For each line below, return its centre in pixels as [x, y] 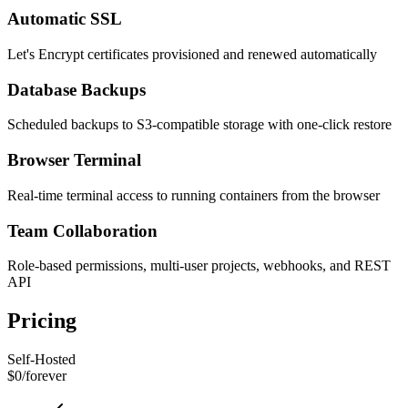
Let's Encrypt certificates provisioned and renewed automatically [192, 54]
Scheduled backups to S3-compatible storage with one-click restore [199, 125]
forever [46, 376]
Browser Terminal [74, 160]
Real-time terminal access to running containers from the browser [194, 195]
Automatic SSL [65, 19]
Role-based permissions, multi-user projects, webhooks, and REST [199, 266]
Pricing [42, 321]
